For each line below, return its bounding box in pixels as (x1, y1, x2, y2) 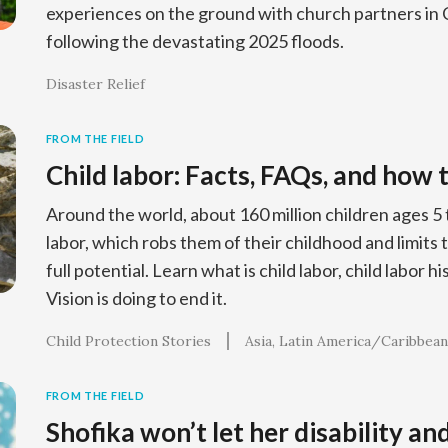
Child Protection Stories (45, 332, 211, 350)
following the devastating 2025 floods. (45, 30, 344, 52)
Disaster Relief (45, 75, 145, 93)
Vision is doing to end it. (45, 287, 227, 309)
